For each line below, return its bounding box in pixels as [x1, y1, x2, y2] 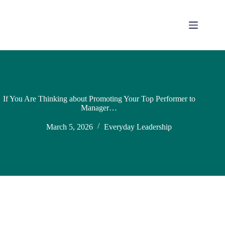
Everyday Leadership [104, 123, 172, 131]
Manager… [81, 103, 118, 112]
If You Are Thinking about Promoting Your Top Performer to [3, 94, 195, 103]
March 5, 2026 [46, 123, 93, 131]
